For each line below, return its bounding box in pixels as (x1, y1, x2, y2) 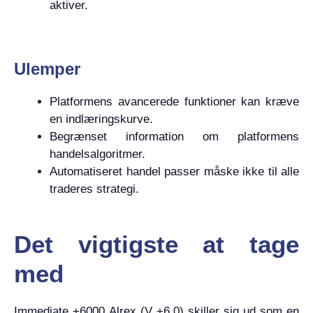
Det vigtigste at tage (14, 230, 299, 258)
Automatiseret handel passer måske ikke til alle (50, 165, 299, 178)
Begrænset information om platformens (50, 130, 299, 143)
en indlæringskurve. (50, 112, 153, 126)
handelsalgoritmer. (50, 147, 145, 161)
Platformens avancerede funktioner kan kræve (50, 95, 299, 108)
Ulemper (14, 59, 80, 78)
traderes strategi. (50, 182, 139, 196)
